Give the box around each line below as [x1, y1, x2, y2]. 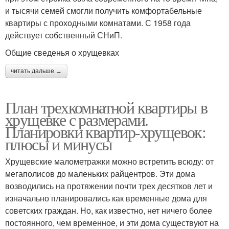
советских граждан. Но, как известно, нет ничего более [5, 204, 212, 216]
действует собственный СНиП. [5, 29, 122, 41]
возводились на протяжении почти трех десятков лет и [5, 180, 213, 192]
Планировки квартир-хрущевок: [5, 121, 206, 143]
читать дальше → [11, 67, 62, 75]
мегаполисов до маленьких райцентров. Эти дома [5, 168, 195, 179]
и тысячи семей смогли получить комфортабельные [5, 5, 202, 16]
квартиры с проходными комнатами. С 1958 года [5, 17, 191, 29]
